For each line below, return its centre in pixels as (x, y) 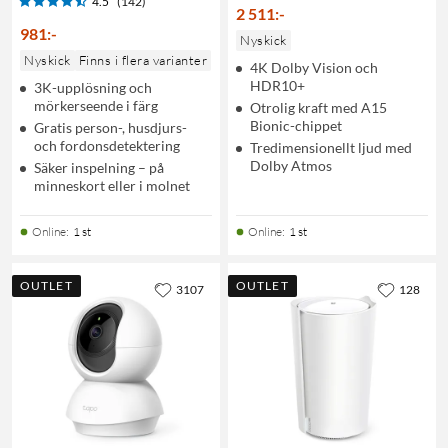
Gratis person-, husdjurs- (110, 127)
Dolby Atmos (291, 165)
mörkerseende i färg (96, 105)
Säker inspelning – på (99, 167)
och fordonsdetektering (107, 145)
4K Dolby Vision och (314, 67)
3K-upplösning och (93, 87)
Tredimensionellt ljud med (331, 147)
